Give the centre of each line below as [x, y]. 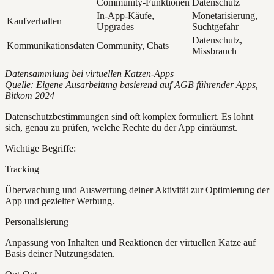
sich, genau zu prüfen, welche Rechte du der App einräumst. [121, 128]
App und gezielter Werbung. [60, 201]
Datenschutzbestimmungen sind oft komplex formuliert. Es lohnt [129, 117]
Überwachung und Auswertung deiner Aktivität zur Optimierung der [137, 190]
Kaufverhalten [34, 21]
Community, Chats [133, 46]
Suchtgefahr [215, 27]
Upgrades [115, 27]
